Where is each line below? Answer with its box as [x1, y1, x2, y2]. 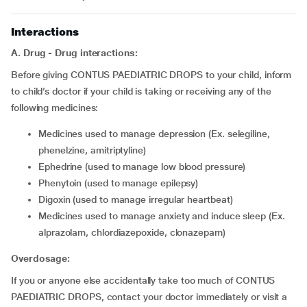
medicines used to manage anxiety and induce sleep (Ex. [38, 210, 47, 221]
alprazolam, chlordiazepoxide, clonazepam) [38, 227, 225, 238]
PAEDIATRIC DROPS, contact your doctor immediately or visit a [11, 291, 288, 302]
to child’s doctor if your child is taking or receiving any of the [11, 86, 271, 97]
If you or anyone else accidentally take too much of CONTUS [11, 275, 275, 286]
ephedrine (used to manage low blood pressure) [44, 161, 246, 172]
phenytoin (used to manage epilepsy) [44, 177, 199, 188]
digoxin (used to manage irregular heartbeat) [45, 194, 233, 205]
